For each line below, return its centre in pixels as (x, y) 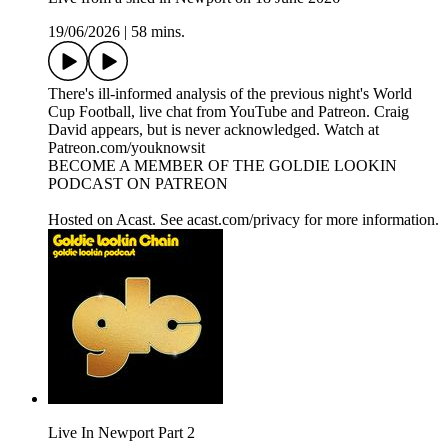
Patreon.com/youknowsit (126, 148)
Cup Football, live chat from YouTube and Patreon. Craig (228, 112)
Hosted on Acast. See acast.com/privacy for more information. (243, 220)
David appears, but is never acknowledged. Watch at (213, 130)
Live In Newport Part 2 (121, 433)
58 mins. (158, 32)
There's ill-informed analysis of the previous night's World (230, 94)
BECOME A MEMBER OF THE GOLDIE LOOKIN (222, 166)
